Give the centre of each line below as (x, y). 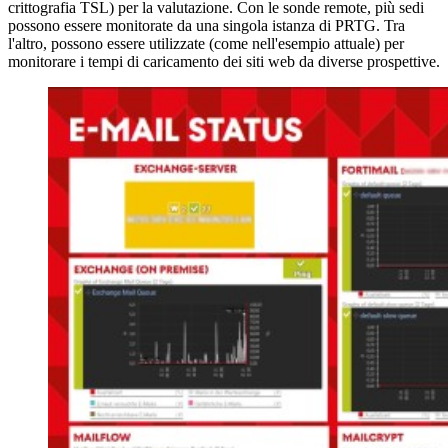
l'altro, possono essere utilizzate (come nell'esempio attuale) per (206, 43)
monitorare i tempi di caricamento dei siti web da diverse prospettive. (224, 61)
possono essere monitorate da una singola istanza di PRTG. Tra (206, 25)
